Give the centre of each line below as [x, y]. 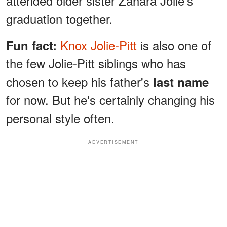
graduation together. [59, 18]
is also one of [174, 45]
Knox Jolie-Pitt [99, 45]
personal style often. [60, 118]
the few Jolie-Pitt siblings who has [96, 63]
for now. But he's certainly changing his [110, 99]
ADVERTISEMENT [113, 142]
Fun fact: [33, 45]
